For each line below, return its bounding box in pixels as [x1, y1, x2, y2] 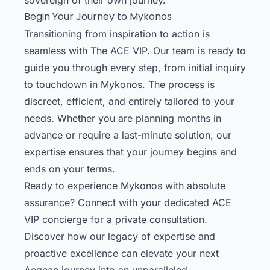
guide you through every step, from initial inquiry [24, 61, 246, 74]
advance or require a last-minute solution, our [24, 128, 231, 141]
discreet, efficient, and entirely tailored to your [24, 95, 234, 107]
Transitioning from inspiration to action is [24, 27, 210, 40]
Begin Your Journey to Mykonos [24, 9, 172, 24]
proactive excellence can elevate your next [24, 246, 219, 259]
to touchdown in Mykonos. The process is [24, 78, 215, 90]
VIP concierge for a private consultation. [24, 213, 207, 225]
